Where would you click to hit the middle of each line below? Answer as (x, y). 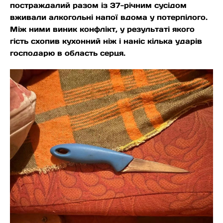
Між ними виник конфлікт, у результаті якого (102, 29)
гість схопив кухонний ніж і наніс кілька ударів (106, 41)
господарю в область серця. (68, 53)
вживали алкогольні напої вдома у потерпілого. (109, 17)
